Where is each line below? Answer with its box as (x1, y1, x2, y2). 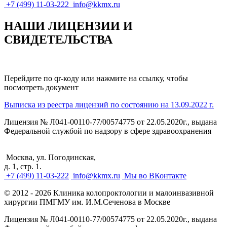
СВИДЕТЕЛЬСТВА (4, 33, 112, 47)
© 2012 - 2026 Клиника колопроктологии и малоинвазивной (4, 188, 214, 198)
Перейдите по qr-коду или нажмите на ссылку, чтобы (4, 74, 188, 83)
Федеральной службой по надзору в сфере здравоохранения (4, 127, 211, 136)
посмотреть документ (4, 83, 79, 92)
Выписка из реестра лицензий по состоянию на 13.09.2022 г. (4, 100, 214, 109)
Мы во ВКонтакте (122, 171, 186, 180)
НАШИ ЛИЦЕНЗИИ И (4, 19, 133, 33)
